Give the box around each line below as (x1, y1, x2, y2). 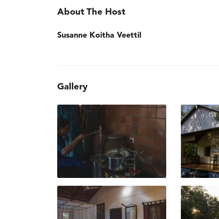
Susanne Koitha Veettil (57, 32, 141, 40)
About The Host (57, 8, 125, 17)
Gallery (57, 83, 88, 91)
